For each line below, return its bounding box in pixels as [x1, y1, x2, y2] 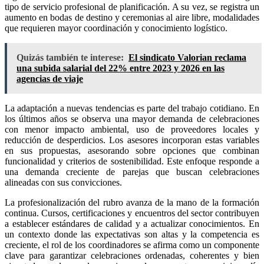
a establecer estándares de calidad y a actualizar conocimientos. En [5, 218, 259, 229]
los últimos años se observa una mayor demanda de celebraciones [5, 113, 259, 124]
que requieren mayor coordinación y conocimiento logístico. [5, 22, 227, 33]
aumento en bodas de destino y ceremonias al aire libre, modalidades [5, 12, 259, 22]
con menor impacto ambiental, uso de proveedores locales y [5, 124, 259, 134]
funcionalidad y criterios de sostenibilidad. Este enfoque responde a [5, 156, 259, 166]
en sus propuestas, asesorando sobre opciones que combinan [5, 145, 259, 156]
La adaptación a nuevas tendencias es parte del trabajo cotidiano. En [5, 103, 259, 113]
